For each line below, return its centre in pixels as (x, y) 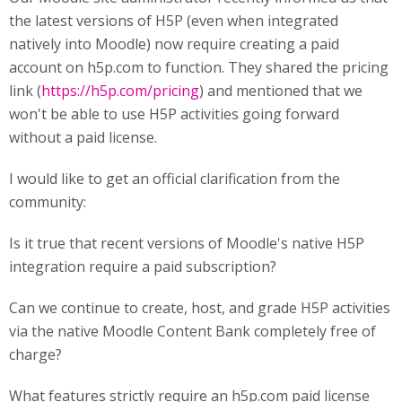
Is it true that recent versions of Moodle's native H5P (187, 243)
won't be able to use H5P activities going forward (174, 114)
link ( (25, 91)
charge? (35, 354)
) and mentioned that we (281, 91)
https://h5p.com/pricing (120, 91)
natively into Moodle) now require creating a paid (174, 44)
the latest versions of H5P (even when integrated (174, 21)
